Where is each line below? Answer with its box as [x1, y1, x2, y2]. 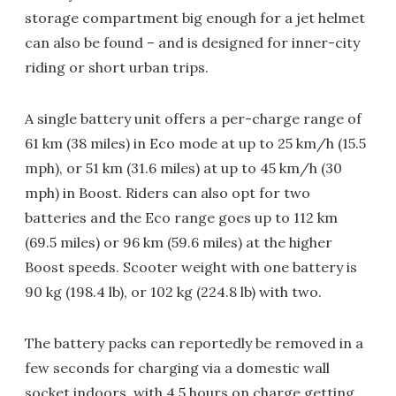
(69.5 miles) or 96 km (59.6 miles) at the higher [25, 233, 332, 251]
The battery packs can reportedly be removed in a [25, 334, 363, 352]
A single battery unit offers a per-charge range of [25, 110, 362, 127]
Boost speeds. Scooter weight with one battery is [25, 258, 357, 276]
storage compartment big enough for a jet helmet [25, 9, 365, 27]
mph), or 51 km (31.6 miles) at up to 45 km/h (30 [25, 159, 342, 177]
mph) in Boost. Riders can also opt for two [25, 184, 310, 202]
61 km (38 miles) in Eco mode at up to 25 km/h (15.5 [25, 134, 366, 152]
